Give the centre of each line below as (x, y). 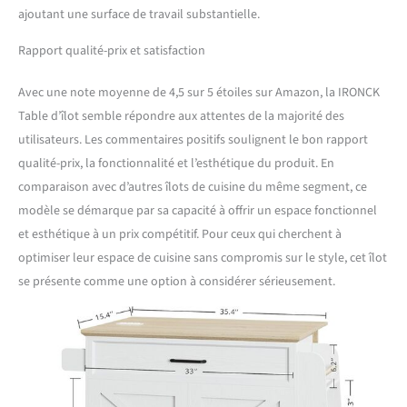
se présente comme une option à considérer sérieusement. (177, 282)
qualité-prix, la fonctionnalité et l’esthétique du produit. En (176, 164)
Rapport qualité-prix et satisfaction (112, 51)
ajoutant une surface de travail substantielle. (139, 15)
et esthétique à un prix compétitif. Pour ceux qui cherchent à (180, 235)
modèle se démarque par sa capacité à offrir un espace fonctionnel (198, 211)
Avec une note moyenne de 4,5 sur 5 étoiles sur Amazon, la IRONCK (199, 93)
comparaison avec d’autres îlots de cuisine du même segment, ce (193, 188)
